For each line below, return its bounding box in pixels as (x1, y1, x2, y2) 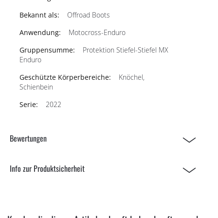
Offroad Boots (67, 10, 110, 19)
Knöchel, (119, 72, 145, 82)
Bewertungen (10, 132, 47, 144)
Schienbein (19, 82, 53, 91)
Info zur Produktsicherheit (10, 162, 85, 174)
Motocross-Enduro (69, 27, 126, 37)
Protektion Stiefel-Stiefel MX (83, 45, 168, 54)
